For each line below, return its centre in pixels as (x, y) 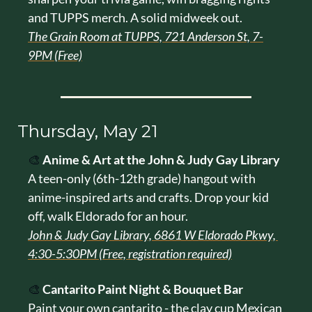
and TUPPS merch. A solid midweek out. (135, 17)
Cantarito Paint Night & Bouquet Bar (143, 289)
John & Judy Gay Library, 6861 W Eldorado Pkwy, (152, 234)
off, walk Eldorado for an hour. (108, 216)
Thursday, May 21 (87, 131)
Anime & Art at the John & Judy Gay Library (161, 159)
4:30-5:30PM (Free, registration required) (130, 253)
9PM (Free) (55, 55)
